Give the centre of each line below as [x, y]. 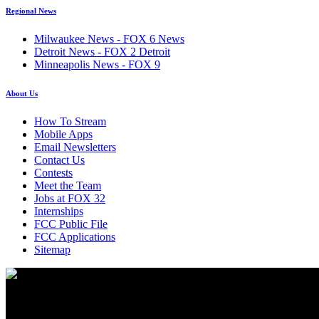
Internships [59, 211]
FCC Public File [71, 224]
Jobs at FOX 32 [70, 198]
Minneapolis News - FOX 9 [97, 64]
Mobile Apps [63, 134]
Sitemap [52, 249]
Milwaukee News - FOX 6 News [109, 38]
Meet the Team [68, 185]
